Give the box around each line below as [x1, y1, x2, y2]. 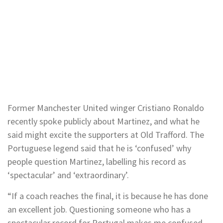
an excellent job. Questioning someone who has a [7, 204, 191, 215]
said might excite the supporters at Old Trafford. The [7, 129, 204, 140]
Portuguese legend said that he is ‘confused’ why [7, 142, 191, 154]
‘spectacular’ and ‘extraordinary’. [7, 169, 129, 181]
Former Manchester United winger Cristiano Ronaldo [7, 102, 204, 113]
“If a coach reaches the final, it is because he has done [7, 190, 208, 202]
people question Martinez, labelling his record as [7, 156, 186, 167]
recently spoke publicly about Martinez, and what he [7, 115, 200, 127]
